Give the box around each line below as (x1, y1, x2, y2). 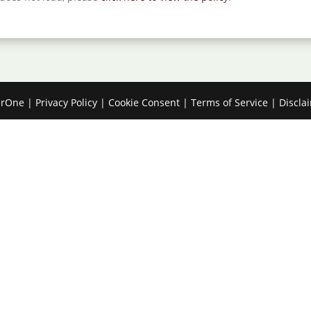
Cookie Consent (108, 95, 180, 109)
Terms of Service (191, 95, 269, 109)
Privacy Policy (35, 95, 98, 109)
